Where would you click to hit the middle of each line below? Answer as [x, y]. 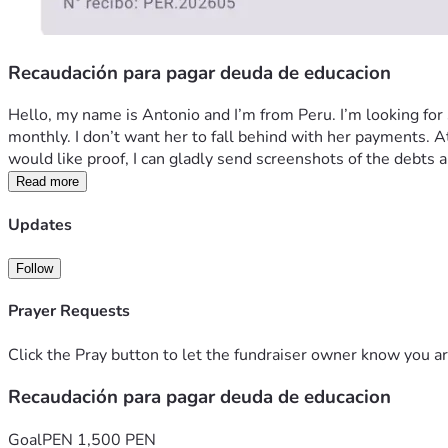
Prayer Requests [69, 311]
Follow [34, 268]
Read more [47, 182]
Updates [40, 224]
